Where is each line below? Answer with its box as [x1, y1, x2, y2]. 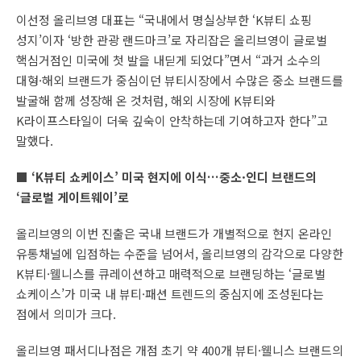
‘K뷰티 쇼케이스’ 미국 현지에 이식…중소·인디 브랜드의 [28, 168, 317, 185]
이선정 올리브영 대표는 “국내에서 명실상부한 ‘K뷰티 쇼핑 [16, 10, 312, 28]
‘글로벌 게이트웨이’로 [16, 188, 132, 205]
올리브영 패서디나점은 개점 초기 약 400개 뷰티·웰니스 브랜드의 [16, 341, 343, 359]
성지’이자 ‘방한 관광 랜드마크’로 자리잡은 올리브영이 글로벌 [16, 31, 327, 48]
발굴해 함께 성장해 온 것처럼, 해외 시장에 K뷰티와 [16, 91, 276, 109]
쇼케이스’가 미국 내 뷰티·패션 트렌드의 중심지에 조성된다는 [16, 284, 324, 302]
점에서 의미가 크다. [16, 305, 119, 322]
